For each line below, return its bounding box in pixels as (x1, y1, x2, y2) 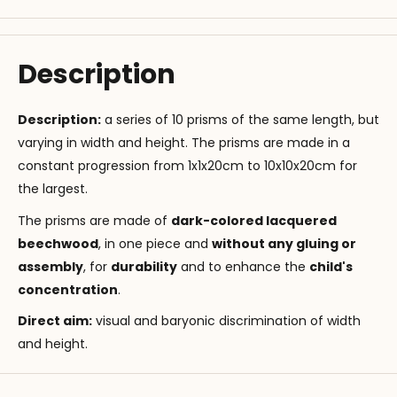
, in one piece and (98, 234, 212, 253)
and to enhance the (177, 257, 309, 276)
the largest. (18, 179, 88, 198)
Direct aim (18, 312, 89, 331)
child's (309, 257, 353, 276)
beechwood (18, 234, 98, 253)
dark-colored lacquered (171, 211, 337, 230)
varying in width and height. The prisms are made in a (18, 133, 350, 152)
